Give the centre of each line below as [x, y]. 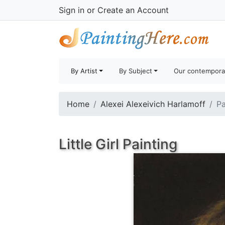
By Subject [136, 71]
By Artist [84, 71]
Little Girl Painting [118, 144]
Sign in [72, 10]
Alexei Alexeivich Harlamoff [153, 104]
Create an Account [133, 10]
